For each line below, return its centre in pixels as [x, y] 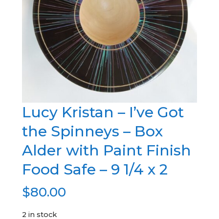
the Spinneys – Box [92, 131]
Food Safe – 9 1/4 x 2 [95, 169]
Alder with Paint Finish [106, 150]
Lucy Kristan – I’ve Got [103, 112]
